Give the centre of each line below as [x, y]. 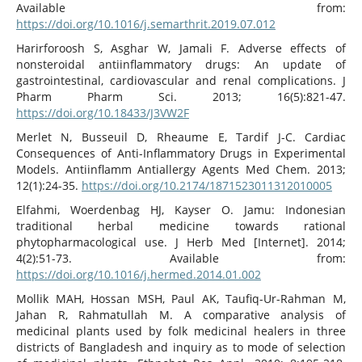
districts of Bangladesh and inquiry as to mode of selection [181, 347]
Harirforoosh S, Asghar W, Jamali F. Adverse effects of [181, 48]
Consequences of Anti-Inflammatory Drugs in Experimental [181, 154]
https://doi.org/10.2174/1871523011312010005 [206, 186]
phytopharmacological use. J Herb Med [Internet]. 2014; [181, 242]
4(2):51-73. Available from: [181, 259]
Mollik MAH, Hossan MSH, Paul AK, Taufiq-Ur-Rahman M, [181, 299]
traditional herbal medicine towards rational [181, 226]
